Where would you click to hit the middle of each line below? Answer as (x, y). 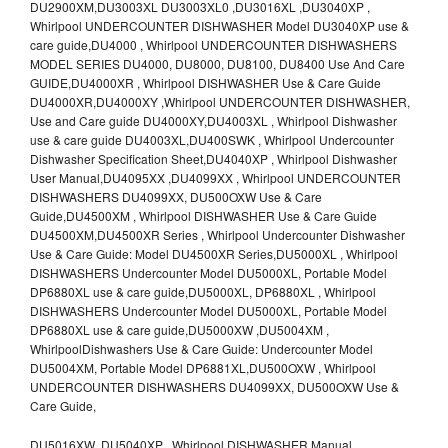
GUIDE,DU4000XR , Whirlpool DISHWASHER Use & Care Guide (205, 82)
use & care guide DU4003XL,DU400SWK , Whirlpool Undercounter (212, 139)
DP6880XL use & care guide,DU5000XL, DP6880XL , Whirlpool (203, 291)
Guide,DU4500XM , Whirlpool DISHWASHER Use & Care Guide (203, 215)
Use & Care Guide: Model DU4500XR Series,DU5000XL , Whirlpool (214, 253)
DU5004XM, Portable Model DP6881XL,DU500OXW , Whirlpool (203, 367)
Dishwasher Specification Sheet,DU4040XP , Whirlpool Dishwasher (213, 158)
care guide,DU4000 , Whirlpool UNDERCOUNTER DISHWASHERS (213, 44)
